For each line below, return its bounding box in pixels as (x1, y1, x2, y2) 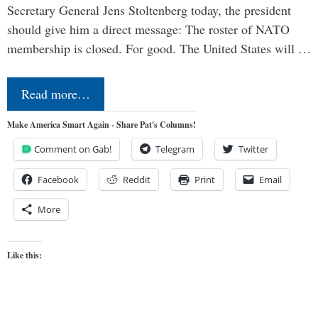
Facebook (38, 172, 79, 186)
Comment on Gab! (34, 142, 111, 155)
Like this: (7, 248, 42, 261)
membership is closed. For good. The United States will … (7, 39, 311, 57)
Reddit (123, 172, 150, 186)
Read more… (21, 84, 90, 102)
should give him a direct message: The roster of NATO (7, 20, 290, 38)
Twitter (238, 142, 268, 155)
